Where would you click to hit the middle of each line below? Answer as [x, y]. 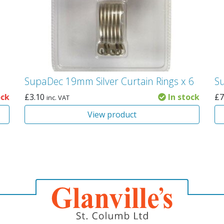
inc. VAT [58, 97]
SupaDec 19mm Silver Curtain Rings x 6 [109, 81]
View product [112, 114]
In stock [182, 97]
